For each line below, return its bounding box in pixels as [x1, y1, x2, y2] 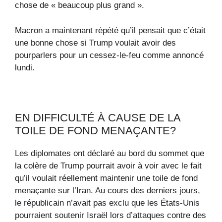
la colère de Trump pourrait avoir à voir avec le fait [15, 161, 202, 170]
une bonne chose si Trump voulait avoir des [15, 38, 176, 48]
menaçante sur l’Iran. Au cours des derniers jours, [15, 185, 200, 195]
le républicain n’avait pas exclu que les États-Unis [15, 198, 200, 208]
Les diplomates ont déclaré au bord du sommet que [15, 148, 204, 158]
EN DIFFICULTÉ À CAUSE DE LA [15, 111, 180, 124]
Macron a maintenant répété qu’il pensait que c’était [15, 25, 206, 35]
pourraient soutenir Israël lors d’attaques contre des [15, 210, 206, 220]
